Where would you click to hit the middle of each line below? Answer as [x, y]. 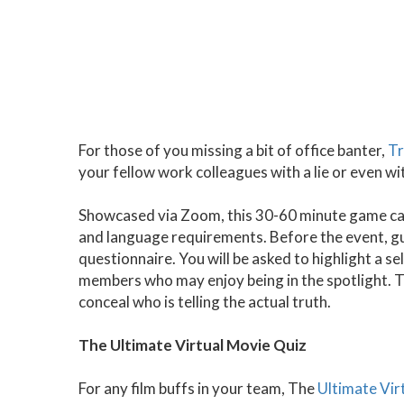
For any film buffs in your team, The [198, 388]
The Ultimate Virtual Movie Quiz [193, 344]
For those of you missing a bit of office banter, [233, 150]
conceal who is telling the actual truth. [205, 301]
